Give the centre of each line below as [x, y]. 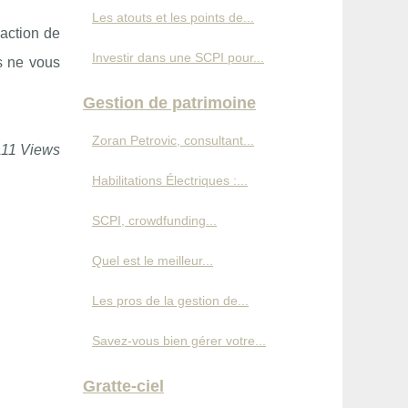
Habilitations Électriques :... [170, 180]
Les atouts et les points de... [173, 17]
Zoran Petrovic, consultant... [173, 140]
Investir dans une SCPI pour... [178, 57]
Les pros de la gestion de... [170, 301]
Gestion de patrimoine [169, 103]
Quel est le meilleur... [153, 260]
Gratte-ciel [123, 386]
